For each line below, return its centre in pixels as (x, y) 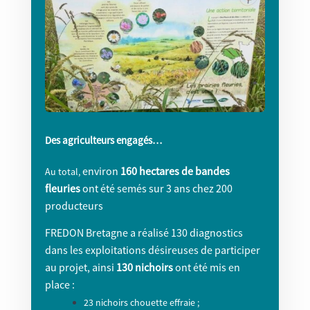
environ (100, 171)
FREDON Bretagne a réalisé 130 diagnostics (144, 233)
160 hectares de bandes (175, 171)
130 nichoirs (144, 267)
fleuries (62, 189)
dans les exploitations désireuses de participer (152, 250)
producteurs (75, 206)
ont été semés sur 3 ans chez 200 (156, 189)
